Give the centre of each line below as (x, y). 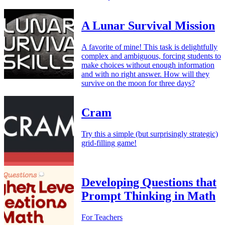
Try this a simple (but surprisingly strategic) (150, 134)
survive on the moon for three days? (138, 83)
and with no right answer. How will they (145, 74)
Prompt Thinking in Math (148, 196)
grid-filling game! (109, 143)
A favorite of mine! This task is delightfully (149, 47)
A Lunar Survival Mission (148, 26)
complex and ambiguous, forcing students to (151, 56)
